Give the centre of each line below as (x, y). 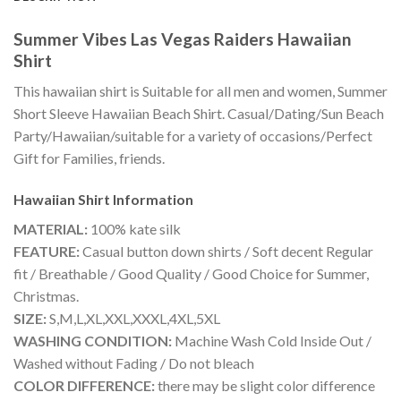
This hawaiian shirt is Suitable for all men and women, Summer (200, 91)
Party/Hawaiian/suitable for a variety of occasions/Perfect (193, 136)
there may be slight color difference (265, 386)
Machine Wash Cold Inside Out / (272, 341)
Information (153, 200)
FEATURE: (47, 252)
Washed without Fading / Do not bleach (134, 363)
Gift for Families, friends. (89, 158)
